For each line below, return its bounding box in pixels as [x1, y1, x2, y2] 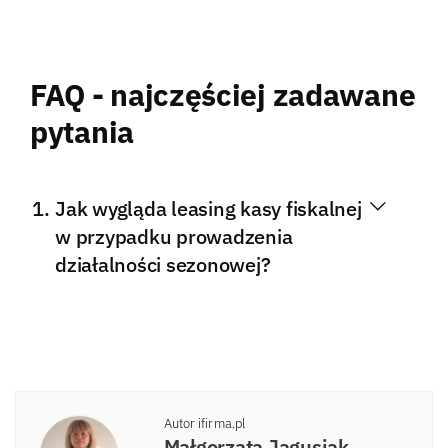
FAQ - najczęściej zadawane [30, 74, 416, 114]
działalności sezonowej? [55, 251, 271, 277]
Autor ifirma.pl [163, 414, 245, 432]
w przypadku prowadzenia [55, 223, 293, 249]
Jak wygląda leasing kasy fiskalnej [55, 195, 362, 221]
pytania [30, 111, 134, 151]
